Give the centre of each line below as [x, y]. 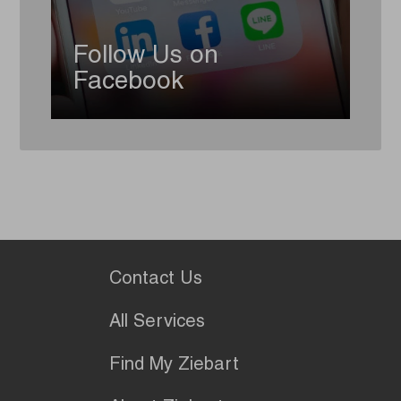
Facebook [129, 83]
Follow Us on [146, 57]
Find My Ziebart [174, 366]
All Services [157, 323]
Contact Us [156, 280]
